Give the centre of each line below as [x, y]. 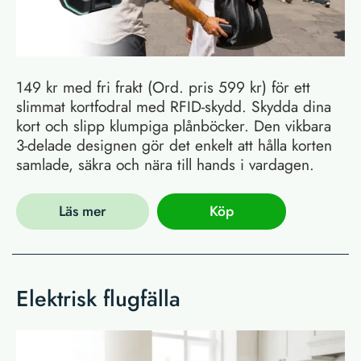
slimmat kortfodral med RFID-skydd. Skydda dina [174, 106]
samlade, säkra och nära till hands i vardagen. [165, 164]
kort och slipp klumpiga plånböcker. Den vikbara [174, 125]
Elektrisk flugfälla [98, 298]
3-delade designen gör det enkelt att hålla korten [174, 145]
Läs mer [82, 212]
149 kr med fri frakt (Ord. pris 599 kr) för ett [163, 87]
